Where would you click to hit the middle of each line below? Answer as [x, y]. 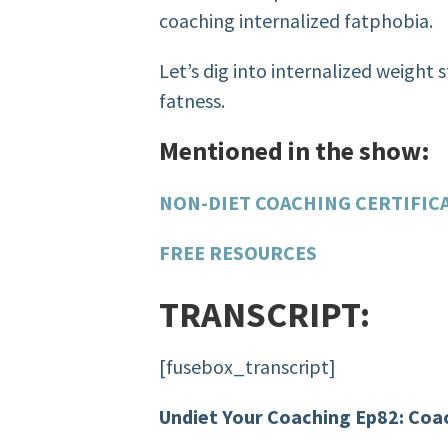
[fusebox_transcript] [248, 367]
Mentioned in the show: [295, 151]
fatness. [192, 101]
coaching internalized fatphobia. [296, 21]
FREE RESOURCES [240, 253]
